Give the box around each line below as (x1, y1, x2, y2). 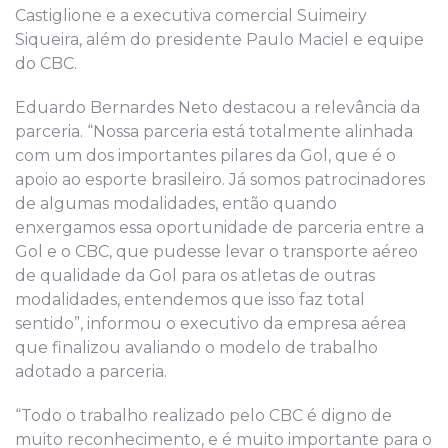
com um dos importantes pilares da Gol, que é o (15, 146, 396, 166)
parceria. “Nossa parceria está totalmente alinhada (15, 122, 413, 142)
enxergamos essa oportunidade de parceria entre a (15, 218, 424, 238)
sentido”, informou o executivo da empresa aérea (15, 314, 406, 334)
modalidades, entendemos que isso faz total (15, 290, 365, 310)
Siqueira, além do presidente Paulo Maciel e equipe (15, 30, 424, 50)
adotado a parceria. (15, 362, 167, 382)
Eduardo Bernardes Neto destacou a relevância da (15, 98, 420, 118)
